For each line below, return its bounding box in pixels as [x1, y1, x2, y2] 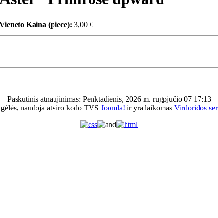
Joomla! [100, 104, 125, 112]
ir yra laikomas [125, 104, 174, 112]
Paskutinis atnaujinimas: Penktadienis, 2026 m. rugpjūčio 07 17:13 [7, 95, 211, 104]
